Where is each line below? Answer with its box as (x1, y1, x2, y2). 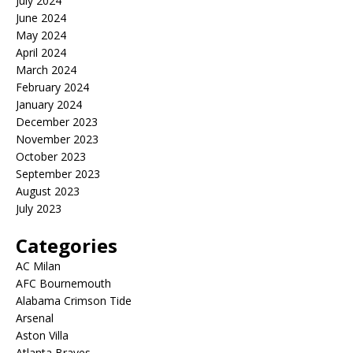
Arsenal (16, 310, 54, 325)
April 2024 (16, 45, 66, 60)
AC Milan (16, 258, 61, 273)
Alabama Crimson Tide (16, 293, 132, 308)
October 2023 (16, 149, 86, 164)
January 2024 (16, 97, 82, 112)
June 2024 (16, 10, 66, 25)
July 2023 (16, 201, 61, 216)
